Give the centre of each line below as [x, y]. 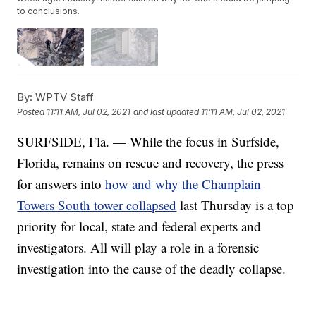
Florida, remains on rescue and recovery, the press [151, 162]
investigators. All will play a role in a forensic [138, 247]
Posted [32, 112]
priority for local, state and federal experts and [139, 226]
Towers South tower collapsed [97, 205]
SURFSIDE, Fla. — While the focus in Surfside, [148, 141]
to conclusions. [49, 11]
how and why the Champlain [183, 183]
